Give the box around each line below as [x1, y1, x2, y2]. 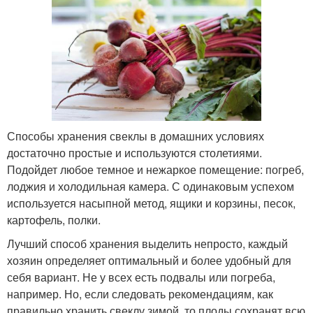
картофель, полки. [7, 211, 101, 228]
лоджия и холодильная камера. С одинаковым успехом [7, 177, 294, 194]
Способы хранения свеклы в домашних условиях [7, 127, 264, 144]
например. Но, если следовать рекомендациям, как [7, 285, 273, 302]
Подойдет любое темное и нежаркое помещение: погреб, [7, 161, 304, 177]
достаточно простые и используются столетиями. [7, 144, 262, 161]
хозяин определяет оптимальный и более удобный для [7, 252, 291, 268]
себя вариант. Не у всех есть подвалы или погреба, [7, 268, 275, 285]
